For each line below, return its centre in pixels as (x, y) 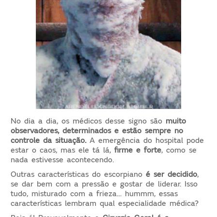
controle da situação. (49, 140)
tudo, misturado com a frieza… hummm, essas (94, 194)
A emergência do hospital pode (145, 140)
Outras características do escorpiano (78, 174)
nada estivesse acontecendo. (62, 160)
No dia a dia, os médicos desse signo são (88, 121)
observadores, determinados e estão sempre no (97, 131)
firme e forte (138, 150)
